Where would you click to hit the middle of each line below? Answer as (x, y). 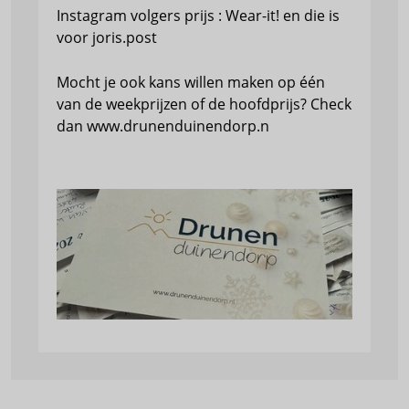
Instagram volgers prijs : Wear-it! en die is (198, 16)
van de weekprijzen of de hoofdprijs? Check (204, 104)
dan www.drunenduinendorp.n (163, 126)
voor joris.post (107, 37)
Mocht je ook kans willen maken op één (191, 82)
